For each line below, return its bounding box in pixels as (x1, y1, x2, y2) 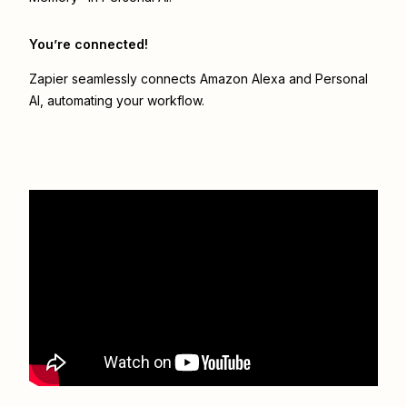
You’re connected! (29, 36, 148, 53)
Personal (315, 71, 368, 87)
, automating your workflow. (40, 93, 204, 109)
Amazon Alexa (200, 71, 285, 87)
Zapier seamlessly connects (29, 71, 200, 87)
